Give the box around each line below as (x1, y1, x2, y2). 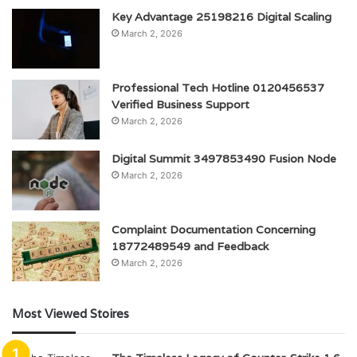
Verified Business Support (112, 96, 249, 112)
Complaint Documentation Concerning (112, 222, 316, 237)
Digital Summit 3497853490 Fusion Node (112, 151, 336, 166)
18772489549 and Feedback (112, 238, 269, 253)
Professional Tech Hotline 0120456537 (112, 80, 324, 95)
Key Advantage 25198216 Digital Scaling (112, 9, 331, 24)
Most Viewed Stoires (12, 305, 129, 321)
